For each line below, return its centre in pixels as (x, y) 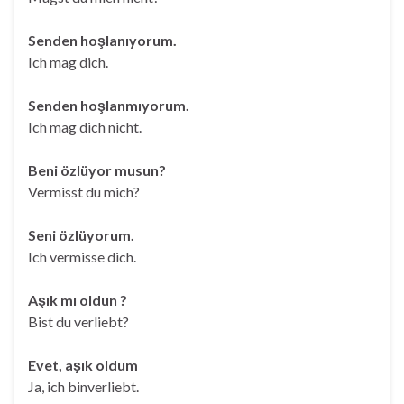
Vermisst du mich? (84, 192)
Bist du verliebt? (78, 321)
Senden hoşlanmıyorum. (109, 105)
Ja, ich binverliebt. (83, 386)
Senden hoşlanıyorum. (102, 40)
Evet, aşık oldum (83, 365)
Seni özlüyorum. (81, 235)
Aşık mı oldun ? (78, 300)
